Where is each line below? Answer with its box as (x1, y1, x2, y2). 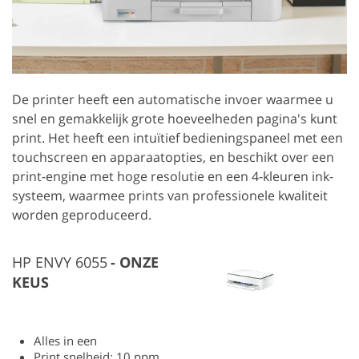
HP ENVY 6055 (12, 252, 107, 272)
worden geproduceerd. (12, 205, 151, 224)
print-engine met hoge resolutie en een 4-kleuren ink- (12, 167, 333, 185)
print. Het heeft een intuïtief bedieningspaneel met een (12, 128, 343, 147)
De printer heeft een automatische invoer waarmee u (12, 90, 333, 108)
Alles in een (34, 332, 97, 349)
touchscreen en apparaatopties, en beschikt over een (12, 147, 334, 166)
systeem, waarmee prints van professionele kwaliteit (12, 186, 328, 204)
